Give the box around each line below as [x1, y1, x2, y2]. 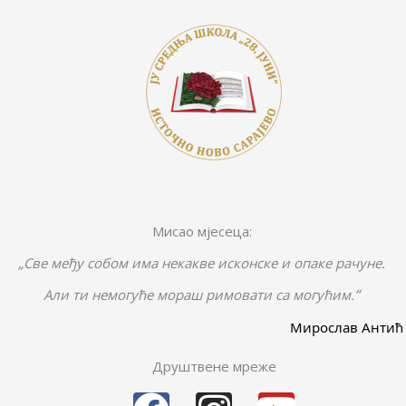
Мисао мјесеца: [151, 222, 252, 241]
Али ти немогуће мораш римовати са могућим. [43, 285, 354, 304]
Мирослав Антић [290, 317, 403, 336]
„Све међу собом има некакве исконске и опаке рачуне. [18, 253, 385, 272]
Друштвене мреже [151, 356, 276, 375]
